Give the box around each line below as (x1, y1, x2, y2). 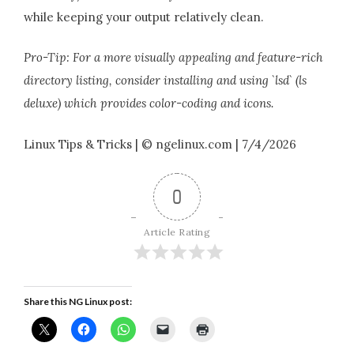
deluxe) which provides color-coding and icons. (24, 96, 273, 111)
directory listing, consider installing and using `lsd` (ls (24, 73, 307, 88)
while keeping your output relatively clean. (24, 9, 264, 24)
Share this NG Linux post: (24, 296, 132, 308)
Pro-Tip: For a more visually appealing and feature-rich (24, 50, 323, 66)
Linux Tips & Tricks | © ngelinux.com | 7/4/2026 (24, 136, 296, 152)
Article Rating (144, 226, 210, 239)
